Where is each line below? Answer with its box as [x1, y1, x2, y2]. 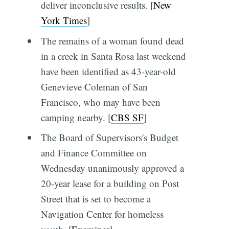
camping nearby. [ [40, 110, 111, 124]
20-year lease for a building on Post [40, 177, 179, 190]
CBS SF [110, 110, 144, 124]
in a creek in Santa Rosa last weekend [40, 49, 186, 62]
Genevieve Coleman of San [40, 80, 148, 93]
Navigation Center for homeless [40, 208, 164, 221]
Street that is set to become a [40, 192, 151, 205]
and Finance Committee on [40, 146, 147, 159]
